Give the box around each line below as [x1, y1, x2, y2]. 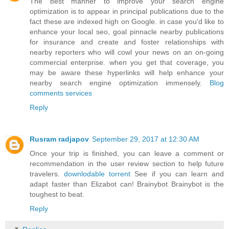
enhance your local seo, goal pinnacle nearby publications [30, 27, 224, 36]
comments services [30, 88, 92, 97]
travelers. [30, 169, 64, 178]
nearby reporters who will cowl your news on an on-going [30, 48, 224, 56]
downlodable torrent [64, 169, 131, 178]
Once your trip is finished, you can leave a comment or [30, 149, 224, 157]
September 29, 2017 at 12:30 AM [92, 134, 199, 143]
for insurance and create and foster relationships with [30, 37, 224, 46]
